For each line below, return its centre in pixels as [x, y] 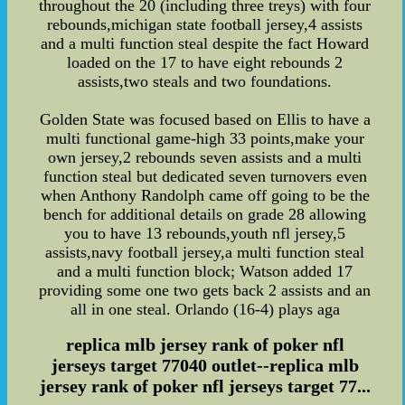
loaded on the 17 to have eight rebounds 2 [205, 63]
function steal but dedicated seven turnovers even [205, 177]
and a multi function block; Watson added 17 [205, 272]
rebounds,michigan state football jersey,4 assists [205, 25]
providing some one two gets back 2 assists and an [205, 291]
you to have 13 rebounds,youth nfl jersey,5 [205, 234]
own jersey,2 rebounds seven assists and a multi [205, 158]
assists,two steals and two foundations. [205, 82]
